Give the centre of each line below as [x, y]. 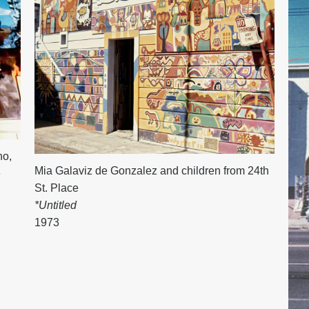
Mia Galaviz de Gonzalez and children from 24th [152, 171]
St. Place [57, 188]
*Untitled [56, 206]
